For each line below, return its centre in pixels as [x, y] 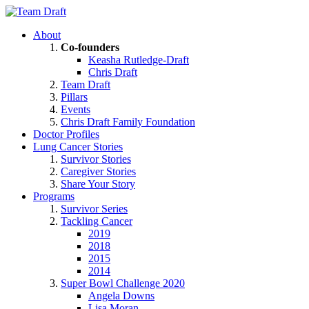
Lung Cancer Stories [78, 147]
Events [76, 109]
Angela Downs [121, 296]
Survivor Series [94, 209]
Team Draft [86, 84]
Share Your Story [98, 184]
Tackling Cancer [97, 221]
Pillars [74, 97]
